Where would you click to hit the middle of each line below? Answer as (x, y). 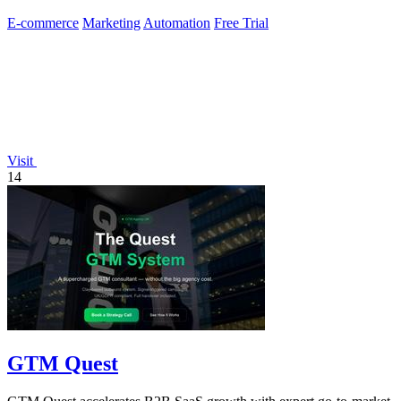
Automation (177, 23)
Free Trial (241, 23)
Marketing (111, 23)
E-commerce (43, 23)
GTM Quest (63, 364)
